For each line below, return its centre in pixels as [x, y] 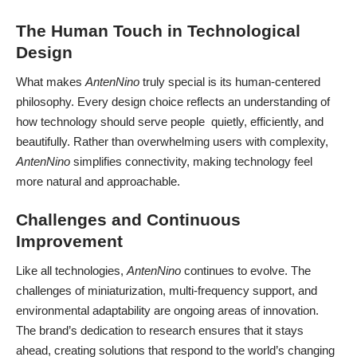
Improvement [69, 241]
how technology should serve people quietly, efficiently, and [170, 121]
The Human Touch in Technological [158, 31]
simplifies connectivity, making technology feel [191, 161]
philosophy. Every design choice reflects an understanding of [173, 101]
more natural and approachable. [98, 181]
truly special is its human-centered [230, 81]
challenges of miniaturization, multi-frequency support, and [167, 290]
